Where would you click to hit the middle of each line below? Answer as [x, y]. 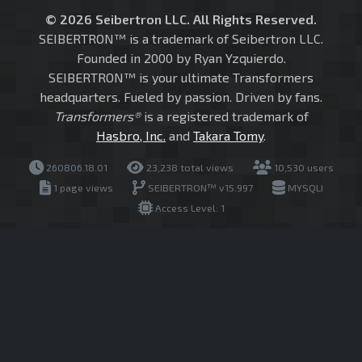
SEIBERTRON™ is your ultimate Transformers [181, 78]
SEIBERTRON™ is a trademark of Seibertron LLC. [181, 39]
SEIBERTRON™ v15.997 [199, 188]
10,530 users [302, 168]
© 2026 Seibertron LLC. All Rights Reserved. [181, 19]
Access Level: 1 [188, 208]
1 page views [82, 188]
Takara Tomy [228, 136]
